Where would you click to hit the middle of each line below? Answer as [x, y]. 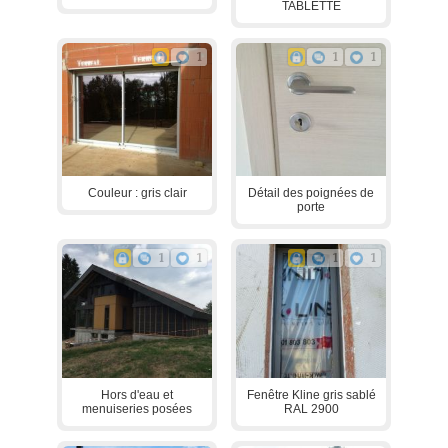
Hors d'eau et [137, 394]
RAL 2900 [311, 408]
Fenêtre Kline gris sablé [311, 394]
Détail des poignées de [311, 193]
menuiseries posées [137, 408]
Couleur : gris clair [137, 193]
